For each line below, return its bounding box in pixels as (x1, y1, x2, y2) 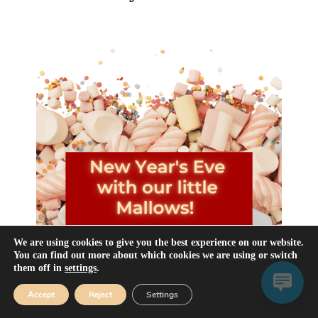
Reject (89, 289, 112, 300)
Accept (28, 289, 55, 300)
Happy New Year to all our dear (36, 297, 262, 317)
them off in (13, 263, 65, 273)
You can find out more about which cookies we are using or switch (13, 250, 297, 261)
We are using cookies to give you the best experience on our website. (13, 237, 304, 248)
